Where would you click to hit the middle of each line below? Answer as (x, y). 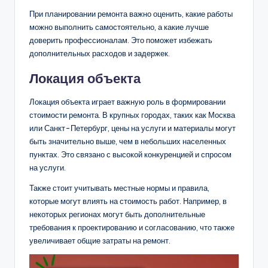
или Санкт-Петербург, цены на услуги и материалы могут (133, 128)
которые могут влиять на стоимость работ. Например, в (128, 201)
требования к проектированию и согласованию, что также (132, 228)
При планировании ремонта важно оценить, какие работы (131, 14)
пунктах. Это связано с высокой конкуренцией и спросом (130, 155)
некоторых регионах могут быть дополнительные (117, 214)
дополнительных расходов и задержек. (100, 54)
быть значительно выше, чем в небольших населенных (128, 141)
